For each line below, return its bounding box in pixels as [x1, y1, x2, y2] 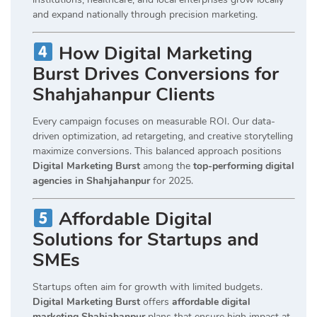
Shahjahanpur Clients [33, 81, 215, 107]
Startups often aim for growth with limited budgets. [33, 280, 263, 294]
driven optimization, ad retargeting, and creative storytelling [33, 129, 293, 143]
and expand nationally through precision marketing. [33, 8, 258, 22]
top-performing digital [193, 158, 294, 173]
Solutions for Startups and [33, 227, 259, 253]
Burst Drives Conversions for [33, 61, 279, 86]
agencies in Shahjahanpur [33, 173, 150, 188]
